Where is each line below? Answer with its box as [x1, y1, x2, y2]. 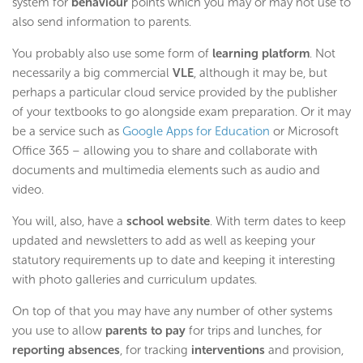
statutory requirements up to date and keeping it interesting [12, 253, 335, 268]
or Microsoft [270, 124, 339, 139]
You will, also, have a [12, 214, 126, 229]
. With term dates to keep [210, 214, 346, 229]
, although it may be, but [194, 66, 327, 81]
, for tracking [120, 343, 191, 358]
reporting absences [12, 343, 120, 358]
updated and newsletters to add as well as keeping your [12, 233, 315, 249]
